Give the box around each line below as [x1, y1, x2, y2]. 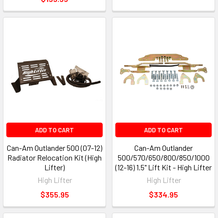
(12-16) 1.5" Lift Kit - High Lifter [115, 163, 212, 172]
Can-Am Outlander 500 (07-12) [7, 143, 102, 153]
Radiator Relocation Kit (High [7, 153, 102, 163]
